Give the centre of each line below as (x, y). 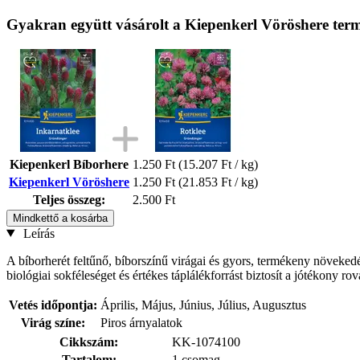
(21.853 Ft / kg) (218, 182)
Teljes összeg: (69, 199)
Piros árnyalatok (141, 322)
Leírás (37, 233)
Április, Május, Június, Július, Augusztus (203, 305)
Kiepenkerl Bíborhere (69, 164)
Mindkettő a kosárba (60, 218)
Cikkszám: (89, 342)
